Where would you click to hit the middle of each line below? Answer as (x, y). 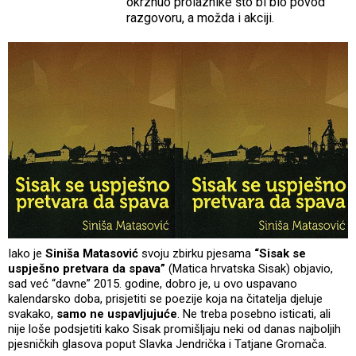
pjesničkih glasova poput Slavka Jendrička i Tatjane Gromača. (167, 344)
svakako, (32, 313)
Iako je (27, 253)
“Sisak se (280, 253)
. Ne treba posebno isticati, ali (254, 313)
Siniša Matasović (92, 253)
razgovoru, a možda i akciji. (201, 17)
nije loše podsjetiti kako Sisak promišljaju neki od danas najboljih (174, 329)
